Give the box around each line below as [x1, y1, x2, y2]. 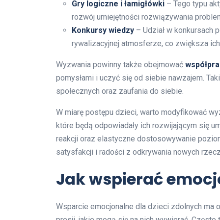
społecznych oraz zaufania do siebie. [56, 86, 184, 96]
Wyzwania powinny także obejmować [56, 59, 185, 69]
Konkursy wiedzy [72, 25, 134, 35]
